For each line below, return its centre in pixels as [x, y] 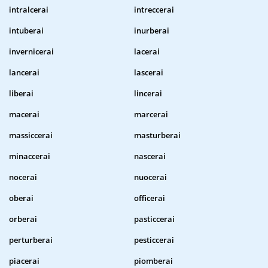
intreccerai [154, 10]
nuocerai [150, 177]
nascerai [150, 156]
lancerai [24, 73]
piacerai [24, 261]
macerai [24, 115]
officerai [150, 198]
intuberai [26, 31]
